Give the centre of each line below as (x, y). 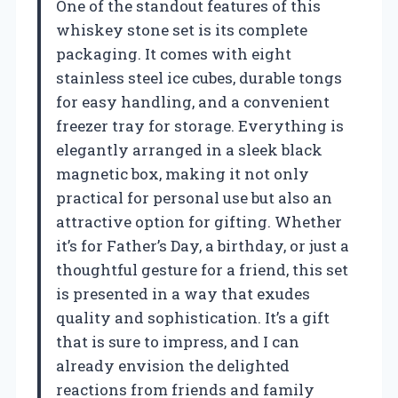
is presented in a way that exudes (183, 293)
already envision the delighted (173, 365)
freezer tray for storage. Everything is (200, 125)
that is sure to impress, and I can (178, 341)
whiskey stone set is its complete (182, 29)
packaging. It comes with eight (174, 53)
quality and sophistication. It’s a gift (193, 317)
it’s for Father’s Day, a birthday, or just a (203, 245)
